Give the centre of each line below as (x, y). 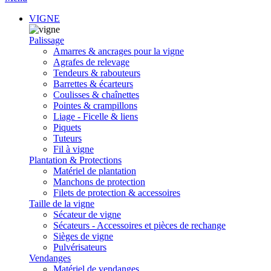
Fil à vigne (73, 149)
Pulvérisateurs (80, 247)
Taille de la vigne (62, 204)
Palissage (47, 40)
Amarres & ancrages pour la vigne (119, 51)
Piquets (67, 127)
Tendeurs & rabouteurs (97, 73)
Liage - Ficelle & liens (96, 116)
